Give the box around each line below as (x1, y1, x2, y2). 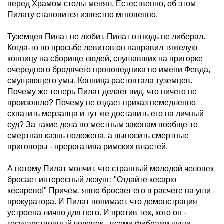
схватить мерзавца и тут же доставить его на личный (7, 109, 204, 118)
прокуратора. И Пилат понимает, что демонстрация (7, 197, 197, 206)
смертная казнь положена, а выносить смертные (7, 131, 189, 140)
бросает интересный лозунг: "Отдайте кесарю (7, 175, 176, 184)
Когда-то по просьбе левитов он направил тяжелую (7, 43, 197, 52)
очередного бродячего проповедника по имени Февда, (7, 65, 210, 74)
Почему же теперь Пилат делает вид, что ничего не (7, 87, 197, 96)
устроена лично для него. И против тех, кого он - (7, 208, 186, 217)
